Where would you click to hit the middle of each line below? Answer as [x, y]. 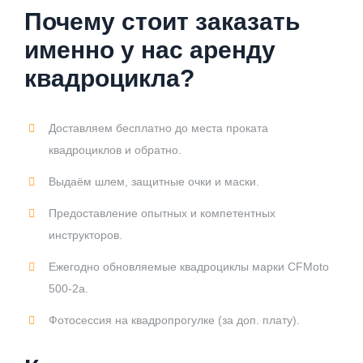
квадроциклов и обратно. [115, 149]
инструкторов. [85, 235]
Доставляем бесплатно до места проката [158, 128]
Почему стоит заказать [162, 21]
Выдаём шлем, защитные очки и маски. [154, 181]
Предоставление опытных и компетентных [162, 213]
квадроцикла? [109, 78]
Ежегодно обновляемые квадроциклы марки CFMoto [189, 266]
